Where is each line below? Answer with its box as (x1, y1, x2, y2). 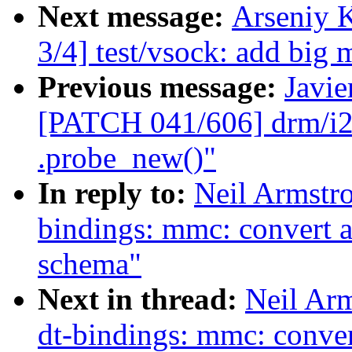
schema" (38, 247, 141, 281)
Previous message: (38, 70, 284, 104)
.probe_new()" (38, 141, 216, 175)
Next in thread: (38, 282, 245, 317)
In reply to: (38, 176, 194, 211)
